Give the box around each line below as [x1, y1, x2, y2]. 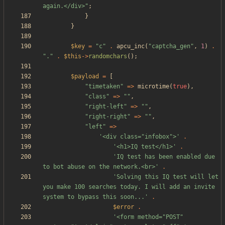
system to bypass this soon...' [43, 193, 148, 201]
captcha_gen [152, 43, 190, 50]
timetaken [88, 83, 120, 90]
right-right [88, 113, 127, 121]
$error [113, 203, 134, 211]
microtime [138, 83, 169, 90]
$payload [71, 73, 99, 80]
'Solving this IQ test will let [113, 173, 218, 181]
